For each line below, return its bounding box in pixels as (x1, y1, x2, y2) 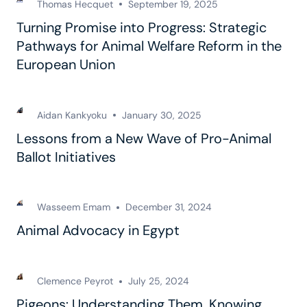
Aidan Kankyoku (37, 108, 107, 121)
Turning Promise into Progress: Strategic (16, 18, 267, 36)
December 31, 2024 (125, 201, 212, 214)
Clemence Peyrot (37, 275, 113, 288)
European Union (16, 55, 115, 73)
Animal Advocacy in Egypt (16, 221, 180, 240)
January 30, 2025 (122, 108, 201, 121)
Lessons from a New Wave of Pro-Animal (16, 129, 271, 147)
